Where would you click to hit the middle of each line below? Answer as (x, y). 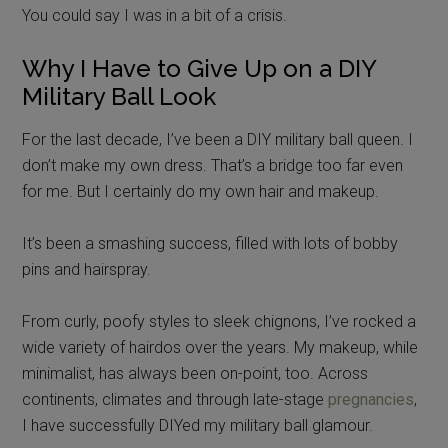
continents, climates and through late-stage (175, 399)
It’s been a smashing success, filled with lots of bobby (210, 243)
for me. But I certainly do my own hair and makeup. (201, 191)
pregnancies (371, 399)
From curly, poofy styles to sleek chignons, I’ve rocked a (219, 321)
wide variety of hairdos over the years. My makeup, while (220, 347)
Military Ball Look (119, 96)
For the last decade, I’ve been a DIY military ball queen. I (218, 139)
